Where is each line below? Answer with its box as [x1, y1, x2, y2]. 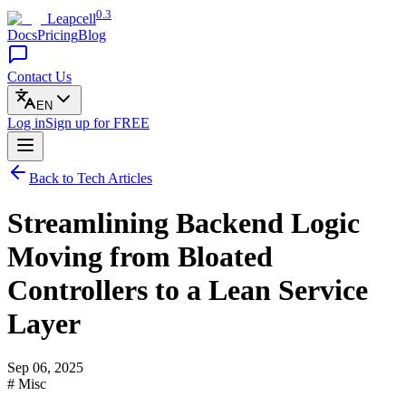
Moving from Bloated [7, 239, 273, 273]
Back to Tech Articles [29, 170, 152, 187]
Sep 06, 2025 [7, 360, 83, 376]
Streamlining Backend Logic [7, 206, 360, 239]
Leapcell [47, 11, 96, 27]
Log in [7, 115, 45, 131]
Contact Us [7, 69, 72, 85]
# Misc [7, 376, 46, 392]
